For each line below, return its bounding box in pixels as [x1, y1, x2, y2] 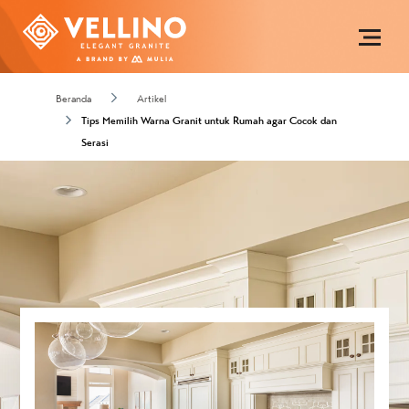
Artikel [136, 92, 166, 105]
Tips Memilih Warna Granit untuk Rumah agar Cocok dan [80, 114, 337, 127]
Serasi [80, 136, 109, 149]
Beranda [55, 92, 91, 105]
